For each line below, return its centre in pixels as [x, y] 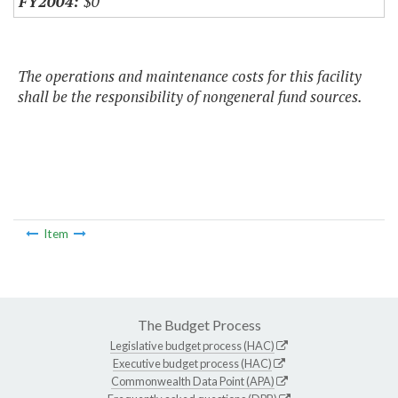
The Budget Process [199, 324]
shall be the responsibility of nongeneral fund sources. [190, 97]
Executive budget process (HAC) [192, 363]
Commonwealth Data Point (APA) [192, 381]
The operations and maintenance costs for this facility [190, 76]
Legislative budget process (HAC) [192, 345]
